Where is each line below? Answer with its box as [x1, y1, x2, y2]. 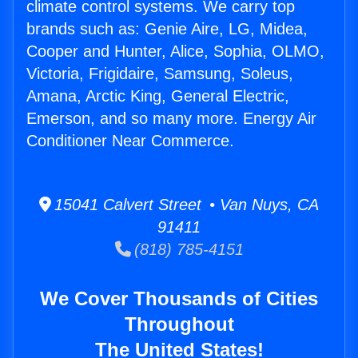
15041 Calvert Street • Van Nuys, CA [51, 196, 319, 214]
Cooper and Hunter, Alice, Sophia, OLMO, [26, 42, 324, 61]
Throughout [124, 313, 234, 336]
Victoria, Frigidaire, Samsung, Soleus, [26, 65, 293, 83]
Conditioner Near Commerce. [26, 132, 234, 150]
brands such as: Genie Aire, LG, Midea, [26, 20, 308, 38]
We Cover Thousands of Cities [40, 288, 318, 310]
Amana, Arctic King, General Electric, [26, 87, 289, 105]
